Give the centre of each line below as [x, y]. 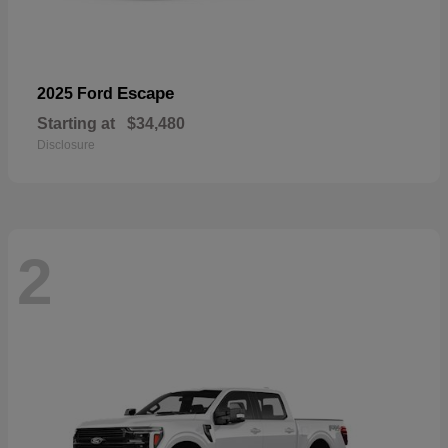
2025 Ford [77, 93]
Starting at [76, 123]
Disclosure [66, 144]
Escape [145, 93]
